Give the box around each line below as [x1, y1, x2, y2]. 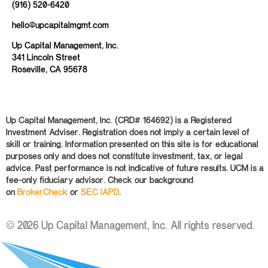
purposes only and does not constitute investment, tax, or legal [6, 150, 243, 162]
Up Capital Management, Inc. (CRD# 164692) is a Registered [6, 114, 232, 126]
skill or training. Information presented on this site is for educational [6, 138, 258, 150]
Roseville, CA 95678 [12, 63, 87, 75]
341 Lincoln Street [12, 51, 80, 63]
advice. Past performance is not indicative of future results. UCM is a [6, 162, 264, 173]
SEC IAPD [81, 185, 119, 197]
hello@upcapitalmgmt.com [12, 19, 109, 31]
